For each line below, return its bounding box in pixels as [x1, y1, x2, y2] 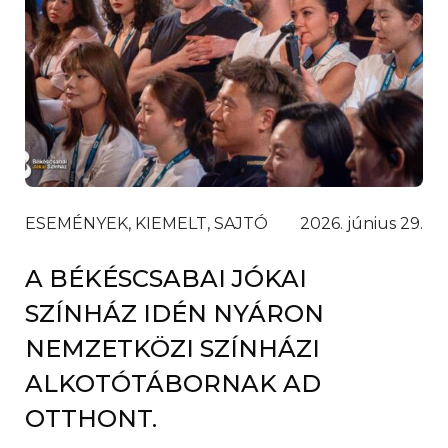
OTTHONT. [25, 404, 157, 434]
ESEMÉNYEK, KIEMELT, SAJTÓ [25, 214, 268, 234]
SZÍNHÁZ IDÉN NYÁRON [25, 299, 324, 329]
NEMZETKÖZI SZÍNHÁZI [25, 334, 320, 364]
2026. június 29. [300, 214, 423, 234]
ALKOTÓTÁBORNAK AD [25, 369, 321, 399]
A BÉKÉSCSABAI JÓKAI [25, 264, 307, 294]
